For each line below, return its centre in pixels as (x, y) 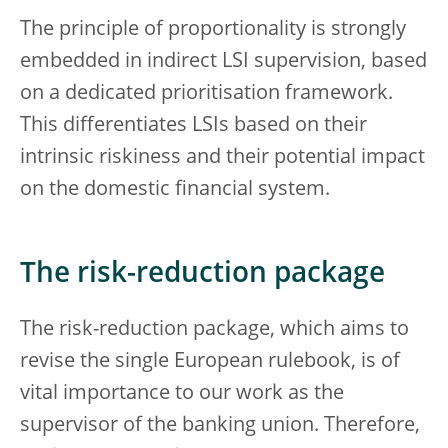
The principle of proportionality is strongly (213, 29)
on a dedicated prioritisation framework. (206, 93)
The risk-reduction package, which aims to (214, 329)
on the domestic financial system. (175, 189)
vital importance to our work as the (182, 393)
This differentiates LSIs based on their (193, 125)
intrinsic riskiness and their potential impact (222, 157)
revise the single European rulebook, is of (210, 361)
